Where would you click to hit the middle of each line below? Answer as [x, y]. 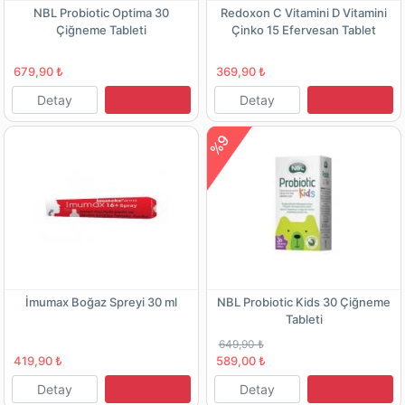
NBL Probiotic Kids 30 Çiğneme [304, 301]
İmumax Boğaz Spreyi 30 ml [101, 301]
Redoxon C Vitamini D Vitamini [304, 12]
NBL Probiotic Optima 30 [101, 12]
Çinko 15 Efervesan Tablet [304, 29]
